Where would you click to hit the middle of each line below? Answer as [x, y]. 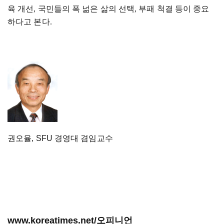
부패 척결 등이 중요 [174, 9]
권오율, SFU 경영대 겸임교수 [60, 138]
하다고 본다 [29, 22]
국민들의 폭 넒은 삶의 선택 [86, 9]
